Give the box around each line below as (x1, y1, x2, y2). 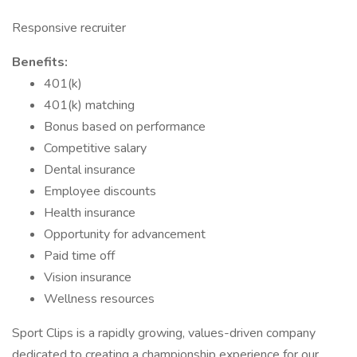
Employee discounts (44, 182, 156, 200)
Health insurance (44, 204, 135, 222)
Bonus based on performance (44, 118, 206, 135)
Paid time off (44, 247, 115, 265)
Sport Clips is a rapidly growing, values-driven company (12, 324, 316, 342)
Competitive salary (44, 139, 147, 157)
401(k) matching (44, 96, 135, 114)
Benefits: (12, 53, 68, 71)
